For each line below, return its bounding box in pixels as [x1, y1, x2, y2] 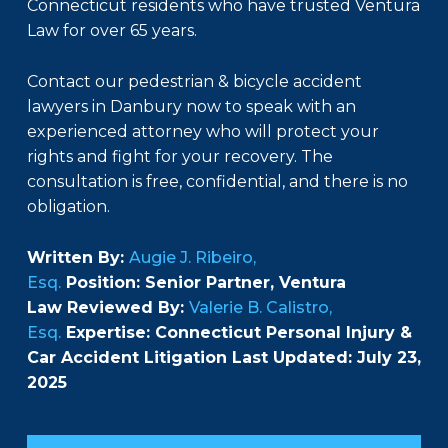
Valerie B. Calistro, [189, 298, 332, 318]
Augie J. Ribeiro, [129, 248, 256, 268]
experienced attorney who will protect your [27, 122, 379, 142]
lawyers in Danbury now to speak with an [27, 97, 356, 117]
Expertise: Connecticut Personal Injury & [61, 323, 412, 343]
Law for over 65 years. [27, 21, 197, 41]
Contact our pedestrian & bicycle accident [27, 72, 362, 92]
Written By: [27, 248, 129, 268]
